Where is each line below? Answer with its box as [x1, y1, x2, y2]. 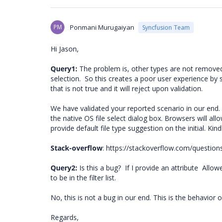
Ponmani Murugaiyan [70, 23, 134, 32]
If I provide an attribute [125, 163, 198, 172]
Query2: [51, 163, 77, 172]
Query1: [51, 64, 77, 73]
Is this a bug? [77, 163, 121, 172]
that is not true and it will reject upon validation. [51, 84, 203, 93]
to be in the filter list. [51, 173, 116, 182]
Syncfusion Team [142, 23, 190, 32]
